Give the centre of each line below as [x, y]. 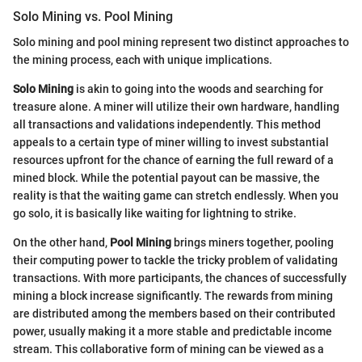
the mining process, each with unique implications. [143, 59]
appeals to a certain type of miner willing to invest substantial [171, 142]
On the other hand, [61, 242]
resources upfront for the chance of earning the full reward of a [173, 160]
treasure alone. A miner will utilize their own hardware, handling [176, 106]
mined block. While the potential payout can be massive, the [166, 177]
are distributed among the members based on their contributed [174, 313]
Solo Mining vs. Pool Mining [93, 16]
